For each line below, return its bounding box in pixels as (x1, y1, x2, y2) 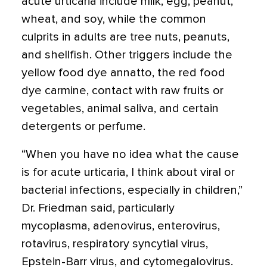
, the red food (152, 67, 225, 79)
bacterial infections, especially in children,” (21, 184, 243, 196)
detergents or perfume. (21, 120, 145, 132)
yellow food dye (21, 67, 110, 79)
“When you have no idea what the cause (21, 148, 239, 160)
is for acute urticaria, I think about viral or (21, 166, 235, 178)
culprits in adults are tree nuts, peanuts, (21, 31, 229, 43)
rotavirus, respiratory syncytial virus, (21, 238, 208, 250)
